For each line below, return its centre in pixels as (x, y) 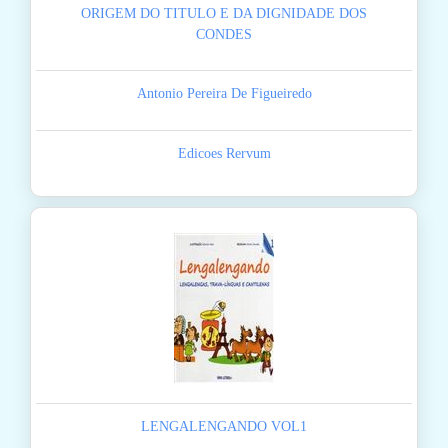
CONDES (224, 35)
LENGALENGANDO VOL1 (224, 427)
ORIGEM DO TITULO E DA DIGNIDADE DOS (224, 14)
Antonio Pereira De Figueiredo (224, 94)
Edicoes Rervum (224, 154)
